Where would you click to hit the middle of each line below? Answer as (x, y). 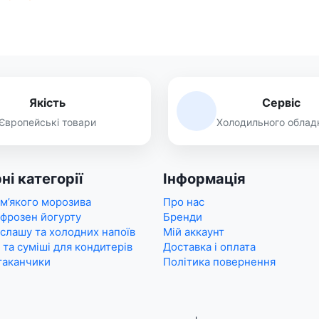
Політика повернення (219, 261)
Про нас (184, 202)
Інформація (204, 179)
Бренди (183, 216)
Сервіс (281, 102)
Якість (47, 102)
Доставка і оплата (209, 246)
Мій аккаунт (194, 231)
